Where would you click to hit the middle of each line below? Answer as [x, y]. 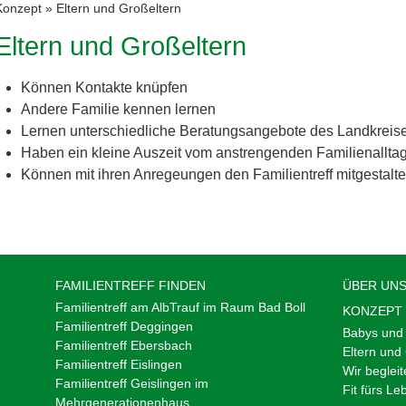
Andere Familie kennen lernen [118, 109]
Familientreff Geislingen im [131, 383]
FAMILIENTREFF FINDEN [130, 285]
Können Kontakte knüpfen [104, 87]
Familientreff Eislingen [118, 364]
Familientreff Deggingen [124, 326]
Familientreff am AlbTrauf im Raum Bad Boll [180, 307]
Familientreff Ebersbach [123, 345]
